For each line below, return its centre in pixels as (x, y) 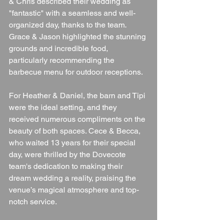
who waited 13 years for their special (73, 142)
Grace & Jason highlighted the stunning (78, 36)
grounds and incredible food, (59, 48)
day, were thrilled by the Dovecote (68, 154)
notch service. (33, 201)
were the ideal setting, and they (64, 107)
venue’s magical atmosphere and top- (74, 190)
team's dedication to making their (67, 166)
